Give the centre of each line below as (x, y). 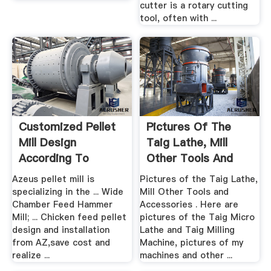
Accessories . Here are (189, 205)
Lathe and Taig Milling (188, 230)
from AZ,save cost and (61, 243)
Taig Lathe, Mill (187, 142)
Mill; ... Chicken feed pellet (69, 217)
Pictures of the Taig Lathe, (199, 179)
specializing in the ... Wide (67, 192)
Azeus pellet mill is (53, 179)
